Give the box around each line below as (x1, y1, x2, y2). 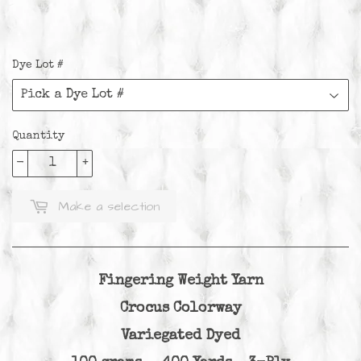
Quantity (12, 130, 64, 142)
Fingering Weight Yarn (98, 273, 263, 288)
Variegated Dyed (121, 328, 240, 343)
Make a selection (58, 197, 160, 215)
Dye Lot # (12, 59, 64, 71)
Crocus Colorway (119, 301, 242, 316)
